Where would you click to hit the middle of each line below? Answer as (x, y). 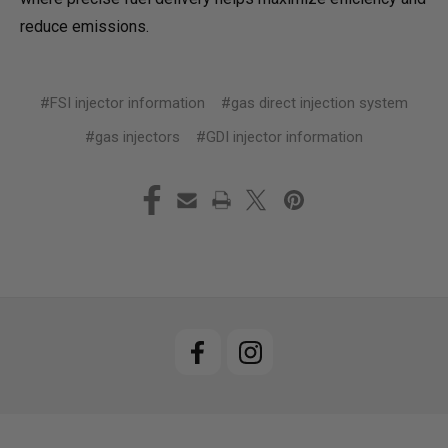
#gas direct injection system (314, 103)
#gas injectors (133, 137)
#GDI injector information (279, 137)
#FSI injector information (123, 103)
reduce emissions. (84, 27)
